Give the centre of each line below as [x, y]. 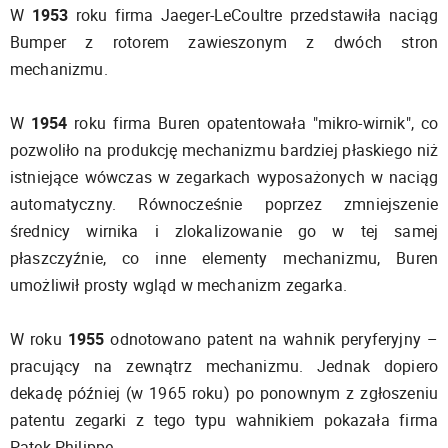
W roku [39, 338]
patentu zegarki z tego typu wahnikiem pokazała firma [224, 419]
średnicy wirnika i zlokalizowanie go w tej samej [224, 230]
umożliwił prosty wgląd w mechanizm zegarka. [178, 284]
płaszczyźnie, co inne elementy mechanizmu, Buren [224, 257]
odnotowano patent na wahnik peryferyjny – [271, 338]
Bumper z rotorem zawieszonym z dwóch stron [224, 41]
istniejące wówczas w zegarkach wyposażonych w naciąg [224, 176]
